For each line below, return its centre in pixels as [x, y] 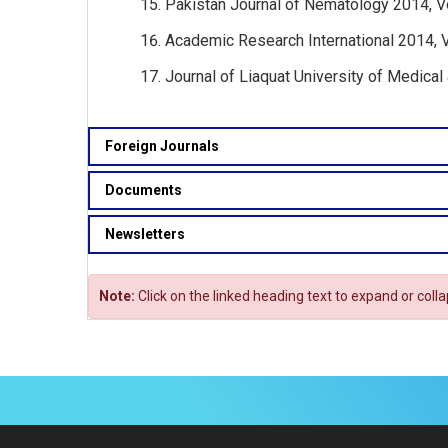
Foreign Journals [162, 146]
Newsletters [145, 234]
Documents [143, 190]
